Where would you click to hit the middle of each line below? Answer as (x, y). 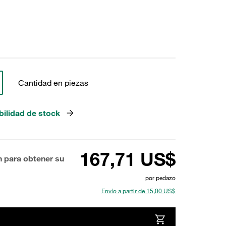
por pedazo (160, 178)
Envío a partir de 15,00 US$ (138, 191)
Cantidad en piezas (53, 83)
